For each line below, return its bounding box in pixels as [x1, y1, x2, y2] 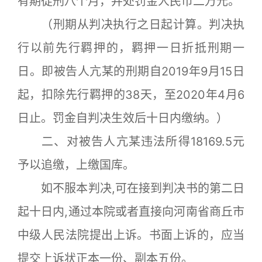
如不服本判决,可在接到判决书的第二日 [18, 181, 244, 195]
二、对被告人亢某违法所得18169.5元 [18, 134, 244, 149]
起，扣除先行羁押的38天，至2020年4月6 [18, 87, 244, 102]
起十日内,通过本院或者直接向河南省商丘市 [18, 204, 244, 219]
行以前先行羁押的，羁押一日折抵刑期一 [18, 40, 244, 55]
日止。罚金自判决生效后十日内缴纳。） [18, 111, 228, 125]
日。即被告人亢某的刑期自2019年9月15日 [18, 64, 244, 78]
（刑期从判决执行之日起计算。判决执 [18, 17, 244, 32]
